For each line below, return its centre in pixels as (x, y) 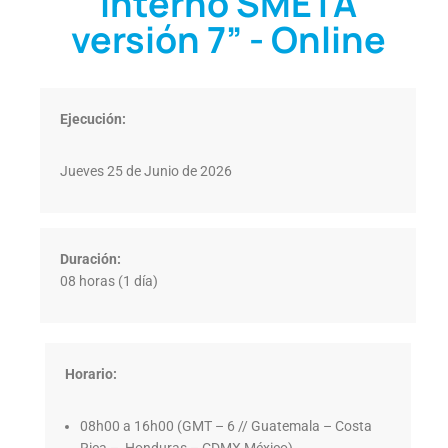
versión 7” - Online (228, 40)
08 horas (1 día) (109, 281)
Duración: (90, 259)
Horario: (91, 374)
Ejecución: (94, 119)
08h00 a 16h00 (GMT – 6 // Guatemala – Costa (226, 426)
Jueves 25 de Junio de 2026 (146, 171)
